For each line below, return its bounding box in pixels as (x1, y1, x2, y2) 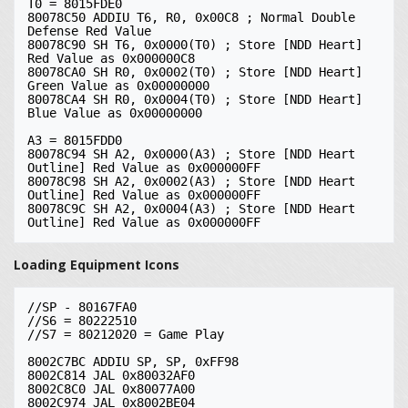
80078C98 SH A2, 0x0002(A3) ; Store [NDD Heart (27, 174, 355, 189)
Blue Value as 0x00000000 (27, 106, 202, 120)
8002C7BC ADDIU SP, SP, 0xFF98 (27, 354, 239, 369)
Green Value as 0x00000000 (27, 78, 209, 93)
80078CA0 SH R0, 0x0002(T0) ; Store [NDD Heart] (27, 65, 362, 79)
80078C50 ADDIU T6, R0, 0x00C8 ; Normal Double (27, 10, 355, 25)
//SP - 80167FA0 (27, 300, 137, 314)
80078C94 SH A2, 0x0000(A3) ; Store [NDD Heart (27, 147, 355, 161)
